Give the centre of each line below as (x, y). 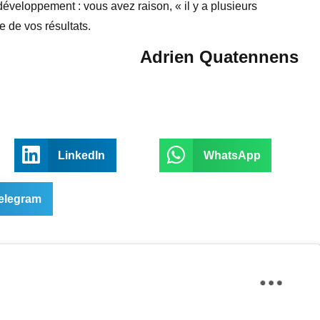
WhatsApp (232, 155)
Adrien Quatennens (219, 56)
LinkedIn (82, 155)
